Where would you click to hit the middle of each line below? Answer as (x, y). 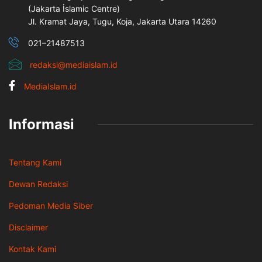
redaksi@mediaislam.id (74, 64)
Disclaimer (28, 227)
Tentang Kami (35, 162)
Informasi (42, 124)
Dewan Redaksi (38, 184)
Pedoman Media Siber (51, 205)
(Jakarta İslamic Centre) (74, 8)
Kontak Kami (32, 249)
